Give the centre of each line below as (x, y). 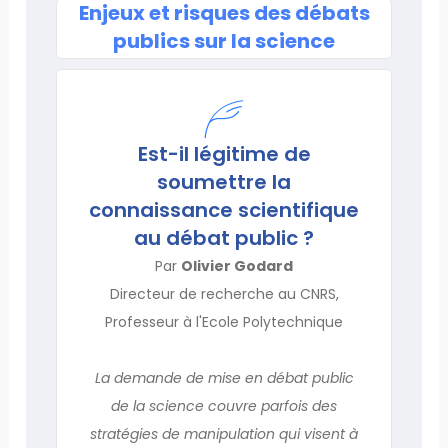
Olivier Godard (237, 265)
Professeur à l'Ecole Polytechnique (224, 321)
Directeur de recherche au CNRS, (224, 293)
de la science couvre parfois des (224, 405)
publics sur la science (224, 40)
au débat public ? (224, 237)
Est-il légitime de (224, 153)
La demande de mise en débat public (224, 377)
